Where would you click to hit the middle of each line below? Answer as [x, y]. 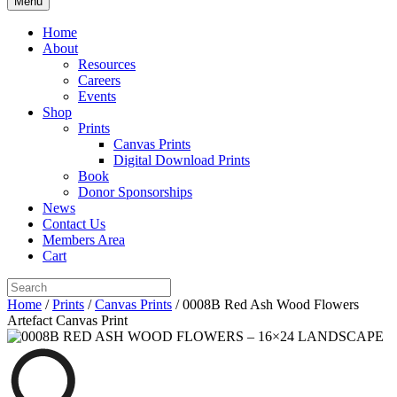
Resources [107, 64]
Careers [99, 80]
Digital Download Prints [182, 160]
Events [97, 96]
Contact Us [74, 224]
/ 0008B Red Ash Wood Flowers [265, 304]
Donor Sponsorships [135, 192]
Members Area [84, 240]
